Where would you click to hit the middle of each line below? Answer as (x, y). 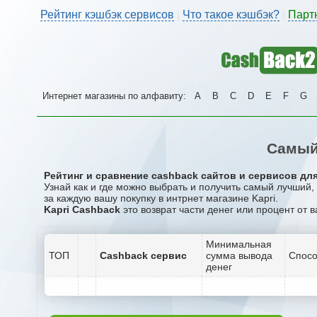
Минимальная (239, 244)
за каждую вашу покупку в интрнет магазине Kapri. (161, 198)
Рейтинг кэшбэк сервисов (107, 15)
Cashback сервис (143, 255)
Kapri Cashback (82, 209)
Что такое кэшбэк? (231, 15)
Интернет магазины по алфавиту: (116, 96)
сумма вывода (239, 255)
